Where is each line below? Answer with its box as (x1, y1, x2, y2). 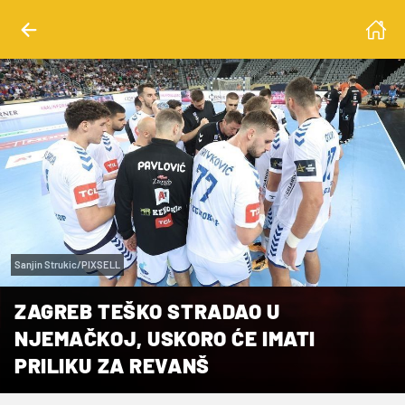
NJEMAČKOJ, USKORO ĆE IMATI (14, 325, 316, 351)
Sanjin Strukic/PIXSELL (14, 258, 120, 270)
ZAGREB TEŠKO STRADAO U (14, 297, 280, 324)
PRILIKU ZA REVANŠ (14, 352, 210, 378)
